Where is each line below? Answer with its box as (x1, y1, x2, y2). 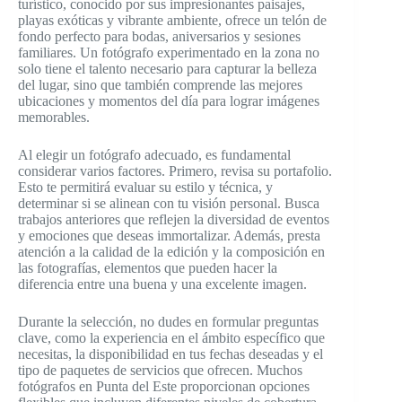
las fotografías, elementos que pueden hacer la (18, 260, 277, 276)
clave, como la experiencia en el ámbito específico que (18, 330, 325, 346)
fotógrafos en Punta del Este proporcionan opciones (18, 379, 310, 395)
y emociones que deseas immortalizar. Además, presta (18, 228, 320, 244)
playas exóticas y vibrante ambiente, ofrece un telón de (18, 13, 327, 29)
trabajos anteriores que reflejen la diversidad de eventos (18, 212, 329, 228)
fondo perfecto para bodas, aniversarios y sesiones (18, 29, 301, 45)
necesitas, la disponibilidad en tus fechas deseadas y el (18, 346, 323, 363)
